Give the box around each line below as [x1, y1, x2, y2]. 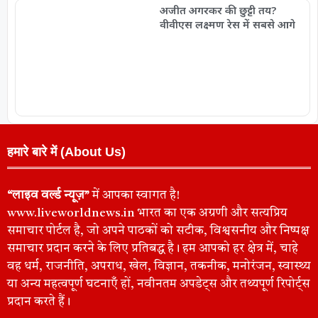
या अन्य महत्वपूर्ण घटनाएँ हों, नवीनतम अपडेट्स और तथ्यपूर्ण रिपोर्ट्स [7, 278, 310, 291]
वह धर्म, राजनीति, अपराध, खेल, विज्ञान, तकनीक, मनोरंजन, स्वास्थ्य [7, 261, 311, 273]
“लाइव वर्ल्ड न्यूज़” [7, 190, 89, 202]
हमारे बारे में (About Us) [7, 145, 126, 160]
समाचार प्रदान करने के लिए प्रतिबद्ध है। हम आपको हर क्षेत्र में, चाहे [7, 243, 298, 256]
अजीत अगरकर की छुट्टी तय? [159, 2, 276, 17]
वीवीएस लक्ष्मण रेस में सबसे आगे [159, 16, 295, 31]
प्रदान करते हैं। [7, 296, 70, 309]
